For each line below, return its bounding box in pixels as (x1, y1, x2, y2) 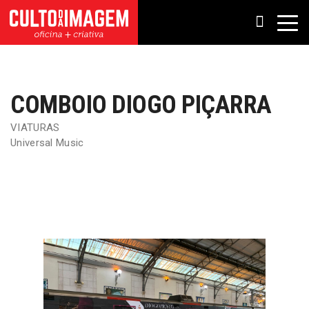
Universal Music (10, 137, 84, 149)
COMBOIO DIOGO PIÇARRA (10, 90, 272, 119)
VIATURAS (10, 121, 60, 134)
